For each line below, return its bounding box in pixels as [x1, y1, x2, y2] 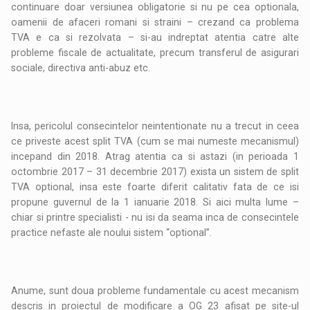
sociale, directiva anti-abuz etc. [11, 62, 151, 74]
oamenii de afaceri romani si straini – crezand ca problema [11, 17, 299, 28]
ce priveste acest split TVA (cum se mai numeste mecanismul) [11, 136, 299, 147]
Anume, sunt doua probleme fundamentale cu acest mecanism [11, 285, 299, 297]
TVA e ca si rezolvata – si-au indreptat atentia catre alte [11, 32, 299, 44]
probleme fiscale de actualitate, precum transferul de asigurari [11, 47, 299, 59]
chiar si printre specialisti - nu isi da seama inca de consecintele [11, 212, 299, 224]
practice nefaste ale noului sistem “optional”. [11, 227, 212, 239]
